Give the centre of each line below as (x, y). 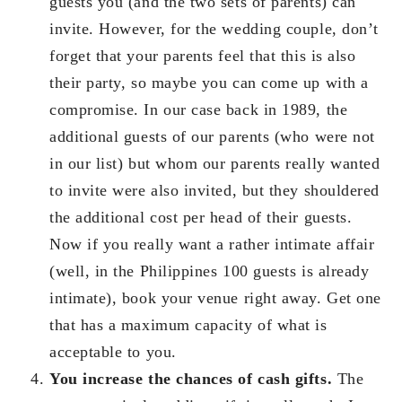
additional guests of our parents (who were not (212, 136)
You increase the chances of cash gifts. (191, 378)
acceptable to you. (113, 351)
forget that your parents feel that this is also (203, 55)
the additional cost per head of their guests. (201, 217)
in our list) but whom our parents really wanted (215, 163)
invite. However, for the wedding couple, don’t (214, 28)
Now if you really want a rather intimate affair (212, 244)
